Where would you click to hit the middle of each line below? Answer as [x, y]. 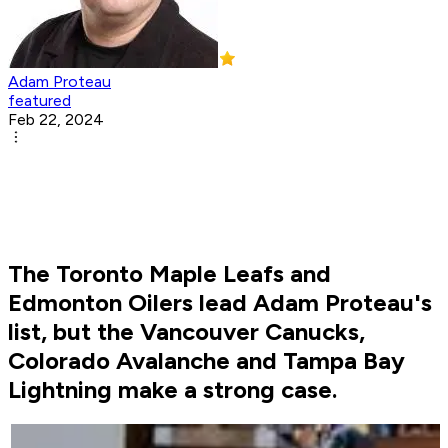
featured [39, 101]
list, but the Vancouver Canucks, [186, 332]
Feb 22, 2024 [56, 120]
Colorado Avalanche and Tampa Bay [206, 361]
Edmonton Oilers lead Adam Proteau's [220, 303]
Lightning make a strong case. [172, 390]
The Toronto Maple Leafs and [169, 274]
